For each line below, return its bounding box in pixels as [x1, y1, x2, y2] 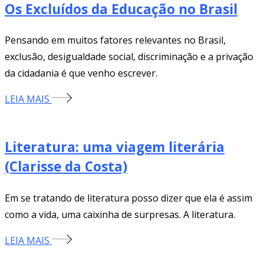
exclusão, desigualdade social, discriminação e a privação [5, 50, 253, 64]
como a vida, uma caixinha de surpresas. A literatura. [5, 207, 235, 221]
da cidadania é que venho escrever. [5, 67, 157, 80]
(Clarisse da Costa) [5, 157, 127, 176]
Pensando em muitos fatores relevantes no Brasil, [5, 34, 226, 47]
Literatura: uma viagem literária [5, 138, 225, 157]
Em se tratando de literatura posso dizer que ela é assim [5, 191, 252, 204]
